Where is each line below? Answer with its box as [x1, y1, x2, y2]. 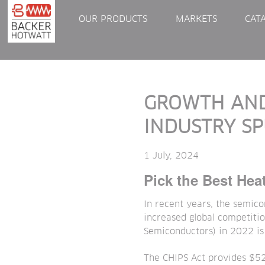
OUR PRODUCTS [79, 15, 148, 24]
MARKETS [175, 15, 217, 24]
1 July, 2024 [144, 151, 199, 160]
